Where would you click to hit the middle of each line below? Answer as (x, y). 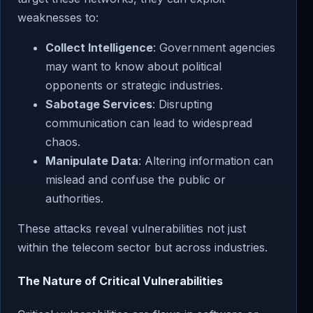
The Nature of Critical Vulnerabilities (120, 281)
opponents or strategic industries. (134, 85)
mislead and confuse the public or (136, 179)
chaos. (63, 141)
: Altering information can (206, 160)
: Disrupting (182, 104)
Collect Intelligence (99, 47)
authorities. (74, 198)
